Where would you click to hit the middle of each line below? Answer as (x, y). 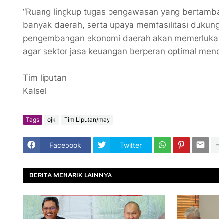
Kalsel (35, 91)
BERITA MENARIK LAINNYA (71, 175)
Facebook (65, 145)
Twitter (131, 145)
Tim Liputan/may (87, 120)
